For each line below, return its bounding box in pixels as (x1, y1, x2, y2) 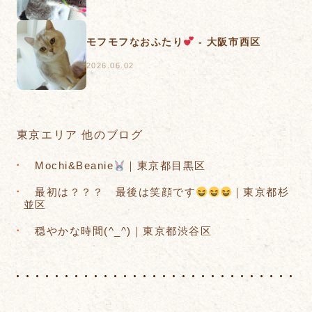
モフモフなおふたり (86, 36, 184, 47)
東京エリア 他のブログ (16, 129, 143, 141)
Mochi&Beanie (23, 159, 114, 172)
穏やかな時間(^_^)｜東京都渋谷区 (23, 225, 224, 237)
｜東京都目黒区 (125, 159, 218, 172)
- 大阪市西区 (194, 36, 261, 47)
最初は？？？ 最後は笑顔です (23, 186, 196, 198)
